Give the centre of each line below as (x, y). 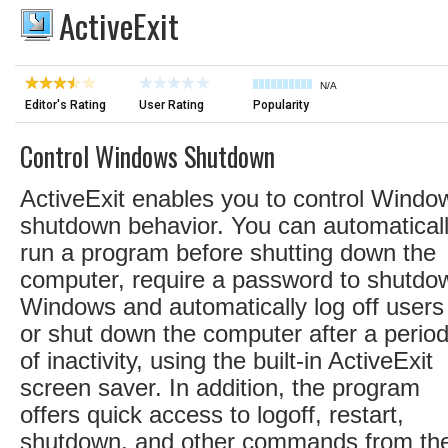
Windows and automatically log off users (232, 306)
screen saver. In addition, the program (220, 387)
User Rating (171, 105)
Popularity (281, 105)
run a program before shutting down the (228, 252)
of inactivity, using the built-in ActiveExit (226, 360)
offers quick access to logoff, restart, (212, 414)
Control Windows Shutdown (147, 156)
